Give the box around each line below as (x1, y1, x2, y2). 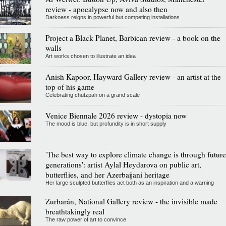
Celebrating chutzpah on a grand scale (45, 91, 140, 98)
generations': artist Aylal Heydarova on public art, (45, 159, 201, 169)
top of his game (45, 81, 94, 92)
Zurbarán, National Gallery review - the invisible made (45, 196, 217, 206)
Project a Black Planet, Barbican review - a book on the (45, 32, 220, 43)
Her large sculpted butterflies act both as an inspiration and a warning (45, 179, 214, 186)
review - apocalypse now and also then (45, 4, 167, 14)
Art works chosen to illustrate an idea (45, 52, 136, 59)
